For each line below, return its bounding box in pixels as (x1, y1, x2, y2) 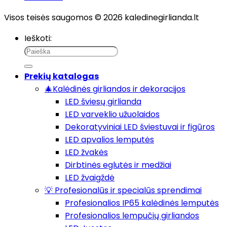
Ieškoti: (24, 32, 52, 45)
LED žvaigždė (65, 172, 115, 184)
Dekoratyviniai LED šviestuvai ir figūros (65, 121, 215, 133)
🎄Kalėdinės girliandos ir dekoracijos (45, 83, 185, 95)
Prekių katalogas (24, 70, 99, 83)
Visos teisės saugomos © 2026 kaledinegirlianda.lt (4, 12, 199, 24)
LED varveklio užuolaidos (65, 108, 160, 121)
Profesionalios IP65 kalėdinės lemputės (65, 197, 219, 209)
